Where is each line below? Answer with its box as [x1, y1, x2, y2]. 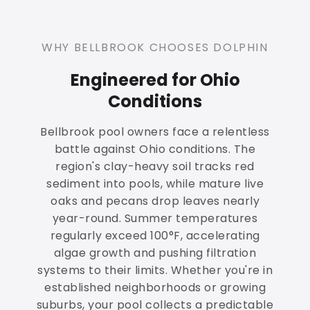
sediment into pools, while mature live [46, 176, 264, 192]
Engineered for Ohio [70, 69, 240, 92]
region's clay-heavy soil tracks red [55, 158, 255, 175]
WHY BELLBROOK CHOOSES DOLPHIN [42, 39, 268, 55]
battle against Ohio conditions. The [54, 141, 256, 158]
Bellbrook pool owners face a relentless [40, 124, 270, 140]
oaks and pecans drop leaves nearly [51, 193, 259, 210]
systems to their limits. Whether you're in [37, 262, 273, 279]
